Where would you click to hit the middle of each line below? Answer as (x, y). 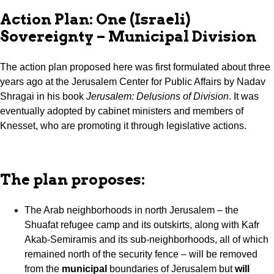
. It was (244, 97)
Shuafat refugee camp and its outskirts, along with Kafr (142, 225)
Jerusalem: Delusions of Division (157, 97)
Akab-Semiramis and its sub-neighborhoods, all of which (146, 240)
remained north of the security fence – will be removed (141, 254)
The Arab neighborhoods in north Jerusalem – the (131, 210)
